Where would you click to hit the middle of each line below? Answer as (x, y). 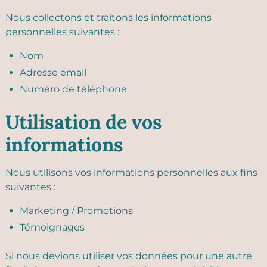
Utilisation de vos (84, 122)
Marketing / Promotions (76, 211)
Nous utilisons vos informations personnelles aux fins (131, 173)
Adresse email (53, 72)
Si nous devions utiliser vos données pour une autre (129, 256)
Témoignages (52, 227)
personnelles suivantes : (62, 32)
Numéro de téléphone (73, 89)
